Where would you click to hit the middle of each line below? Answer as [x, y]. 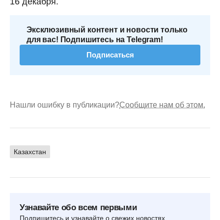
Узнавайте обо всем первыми [78, 207]
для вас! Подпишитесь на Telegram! [95, 39]
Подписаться [110, 55]
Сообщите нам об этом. [162, 105]
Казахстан [30, 151]
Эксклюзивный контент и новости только [107, 29]
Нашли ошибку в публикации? [65, 105]
